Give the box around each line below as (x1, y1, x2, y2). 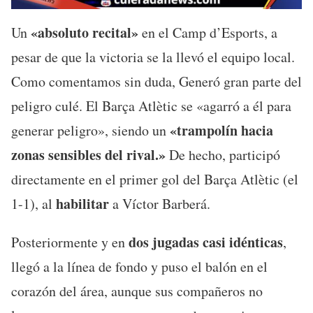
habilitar (56, 193, 109, 214)
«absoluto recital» (31, 22, 138, 43)
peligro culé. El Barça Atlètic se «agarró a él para (11, 96, 291, 115)
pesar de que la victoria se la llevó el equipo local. (11, 47, 295, 66)
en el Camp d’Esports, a (138, 22, 277, 42)
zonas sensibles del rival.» (11, 144, 166, 165)
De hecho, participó (166, 145, 280, 164)
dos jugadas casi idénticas (125, 231, 283, 252)
